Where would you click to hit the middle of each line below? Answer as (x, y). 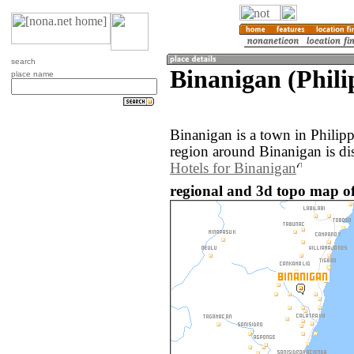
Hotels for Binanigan (233, 169)
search (23, 61)
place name (32, 74)
